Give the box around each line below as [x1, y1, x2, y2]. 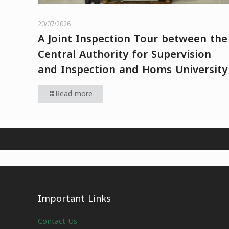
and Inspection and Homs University [38, 60, 227, 80]
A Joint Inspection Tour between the [38, 29, 227, 49]
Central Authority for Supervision [38, 44, 211, 64]
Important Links [38, 190, 111, 208]
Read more [55, 87, 93, 101]
